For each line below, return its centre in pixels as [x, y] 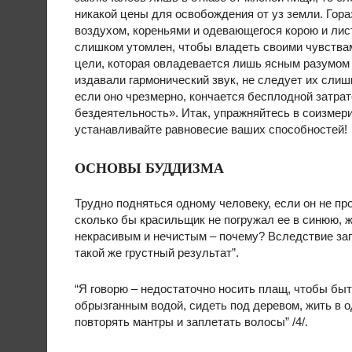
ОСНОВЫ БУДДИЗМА [149, 167]
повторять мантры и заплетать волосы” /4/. [191, 322]
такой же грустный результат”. [157, 253]
